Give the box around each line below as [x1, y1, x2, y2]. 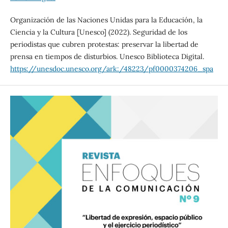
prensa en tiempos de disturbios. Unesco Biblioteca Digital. [10, 51, 204, 61]
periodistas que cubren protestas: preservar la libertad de [10, 39, 198, 49]
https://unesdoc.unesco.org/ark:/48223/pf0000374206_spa [10, 64, 213, 73]
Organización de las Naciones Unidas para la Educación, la [10, 15, 203, 24]
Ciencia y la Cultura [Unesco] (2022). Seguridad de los [10, 27, 187, 37]
